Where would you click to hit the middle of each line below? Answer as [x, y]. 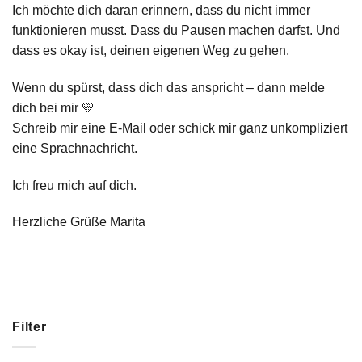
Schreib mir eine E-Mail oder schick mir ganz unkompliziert [180, 128]
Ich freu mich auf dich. [74, 185]
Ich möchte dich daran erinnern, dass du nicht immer [161, 10]
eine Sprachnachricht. [75, 148]
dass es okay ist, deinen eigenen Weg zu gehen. [151, 50]
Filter [29, 327]
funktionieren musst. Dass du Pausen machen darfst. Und [176, 30]
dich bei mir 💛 [53, 107]
